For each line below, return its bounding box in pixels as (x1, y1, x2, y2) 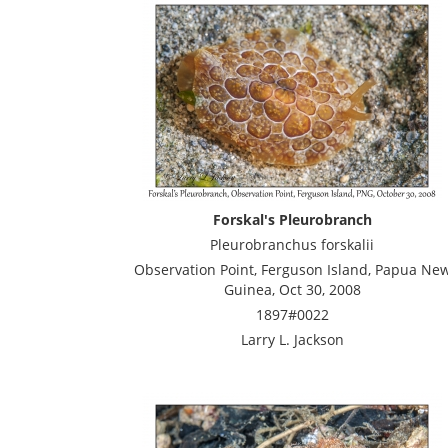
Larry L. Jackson (240, 330, 344, 349)
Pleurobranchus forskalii (210, 235, 374, 254)
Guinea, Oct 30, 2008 (223, 280, 361, 299)
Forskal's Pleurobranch (212, 210, 372, 229)
